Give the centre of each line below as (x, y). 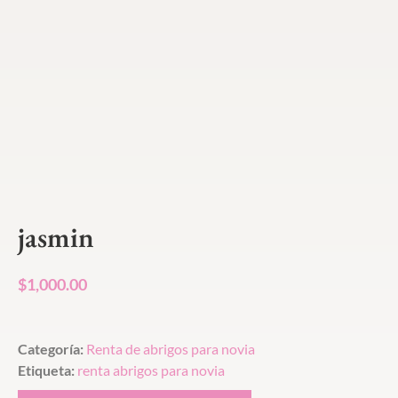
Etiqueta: (46, 370)
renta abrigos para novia (151, 370)
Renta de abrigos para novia (171, 349)
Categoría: (52, 349)
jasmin (56, 238)
